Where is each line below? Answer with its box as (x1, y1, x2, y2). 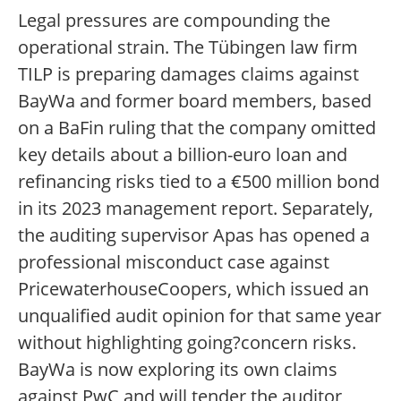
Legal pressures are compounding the (18, 8, 330, 33)
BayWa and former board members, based (18, 89, 371, 114)
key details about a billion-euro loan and (18, 142, 347, 167)
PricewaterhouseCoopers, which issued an (18, 277, 369, 302)
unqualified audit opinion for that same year (18, 303, 381, 328)
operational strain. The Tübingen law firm (18, 35, 358, 60)
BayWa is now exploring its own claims (18, 357, 337, 382)
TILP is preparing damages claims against (18, 62, 359, 87)
